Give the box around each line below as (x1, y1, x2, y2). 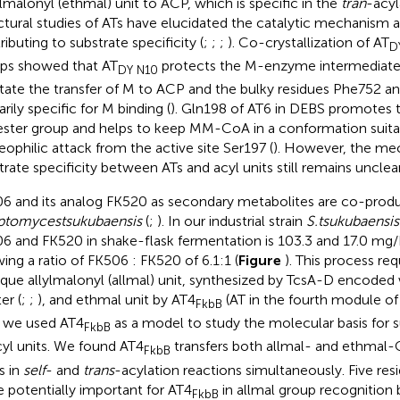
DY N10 (117, 62, 158, 77)
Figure (237, 252, 285, 269)
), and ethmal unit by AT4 (37, 291, 196, 308)
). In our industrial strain (156, 212, 306, 229)
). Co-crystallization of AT (227, 33, 389, 51)
